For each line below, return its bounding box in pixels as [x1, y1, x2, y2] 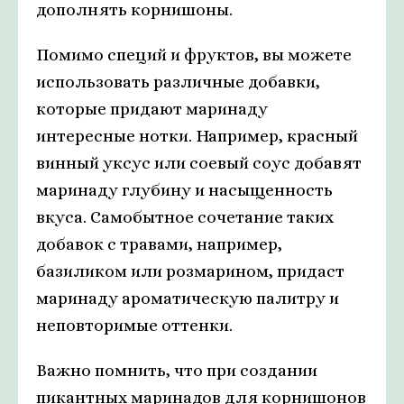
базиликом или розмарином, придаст [36, 262, 344, 281]
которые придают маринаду [36, 99, 268, 119]
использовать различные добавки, [36, 72, 320, 92]
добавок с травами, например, [36, 234, 282, 254]
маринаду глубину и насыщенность [36, 180, 333, 200]
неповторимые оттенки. [36, 316, 233, 335]
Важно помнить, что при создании [36, 361, 317, 381]
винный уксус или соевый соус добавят [36, 153, 362, 173]
